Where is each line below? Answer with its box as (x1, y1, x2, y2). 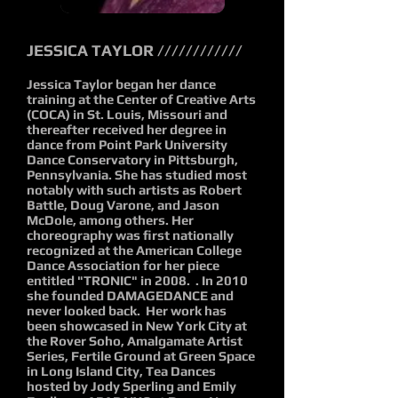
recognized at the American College (27, 243, 242, 258)
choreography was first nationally (27, 227, 234, 243)
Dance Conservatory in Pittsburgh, (27, 152, 238, 167)
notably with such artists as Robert (27, 182, 242, 197)
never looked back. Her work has (27, 303, 227, 318)
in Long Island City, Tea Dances (27, 363, 216, 378)
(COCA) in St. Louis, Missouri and (27, 107, 227, 122)
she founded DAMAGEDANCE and (27, 288, 234, 303)
